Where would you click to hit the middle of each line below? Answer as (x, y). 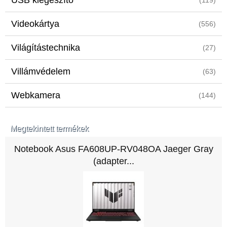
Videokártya (35, 24)
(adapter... (113, 161)
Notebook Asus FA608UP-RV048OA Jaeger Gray (113, 149)
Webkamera (36, 95)
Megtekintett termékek (49, 128)
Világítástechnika (46, 48)
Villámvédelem (41, 71)
